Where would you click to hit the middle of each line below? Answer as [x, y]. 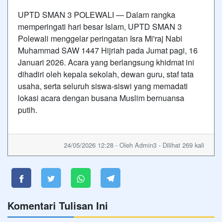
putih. [28, 110]
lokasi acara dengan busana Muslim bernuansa [101, 98]
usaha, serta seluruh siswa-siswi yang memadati [103, 86]
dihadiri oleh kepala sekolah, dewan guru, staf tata [106, 74]
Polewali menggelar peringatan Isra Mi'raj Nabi [100, 38]
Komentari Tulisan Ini [58, 205]
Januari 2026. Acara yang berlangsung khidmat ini [106, 62]
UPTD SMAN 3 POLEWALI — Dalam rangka [97, 14]
